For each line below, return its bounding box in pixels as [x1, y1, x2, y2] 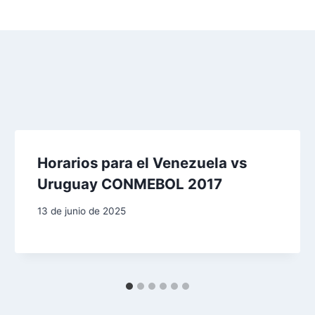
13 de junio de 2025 [37, 205, 127, 217]
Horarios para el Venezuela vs [37, 153, 247, 172]
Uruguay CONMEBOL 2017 [37, 174, 223, 193]
